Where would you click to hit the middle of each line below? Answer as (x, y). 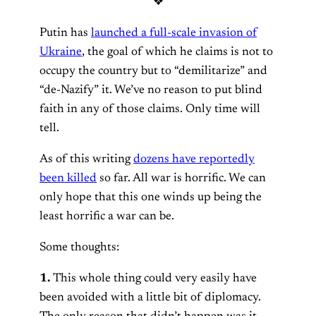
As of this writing (86, 159)
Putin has (65, 33)
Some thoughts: (79, 247)
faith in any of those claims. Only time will (150, 109)
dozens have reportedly (194, 159)
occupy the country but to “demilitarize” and (153, 71)
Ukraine (61, 52)
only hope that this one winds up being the (151, 197)
